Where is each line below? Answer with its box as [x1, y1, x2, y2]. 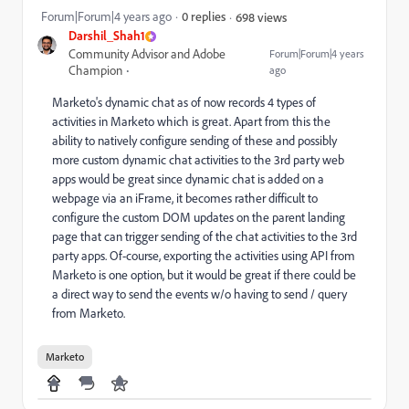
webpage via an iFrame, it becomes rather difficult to [52, 190, 318, 206]
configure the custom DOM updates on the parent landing [52, 209, 345, 225]
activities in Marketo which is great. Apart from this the [52, 113, 330, 130]
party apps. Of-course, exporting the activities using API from [52, 247, 355, 264]
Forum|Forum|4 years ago [41, 8, 172, 25]
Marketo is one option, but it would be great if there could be [52, 267, 356, 283]
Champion [68, 62, 122, 79]
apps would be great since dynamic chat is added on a [52, 171, 324, 187]
